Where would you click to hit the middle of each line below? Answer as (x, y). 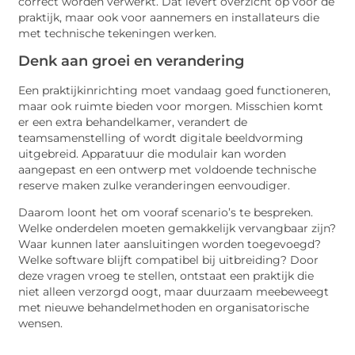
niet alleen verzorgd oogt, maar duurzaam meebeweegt (174, 292)
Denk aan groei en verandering (132, 61)
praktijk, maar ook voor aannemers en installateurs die (169, 18)
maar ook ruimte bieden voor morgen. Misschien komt (171, 106)
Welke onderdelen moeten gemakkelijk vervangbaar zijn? (177, 229)
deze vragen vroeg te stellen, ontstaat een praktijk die (166, 276)
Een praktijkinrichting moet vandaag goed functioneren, (175, 90)
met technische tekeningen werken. (118, 34)
